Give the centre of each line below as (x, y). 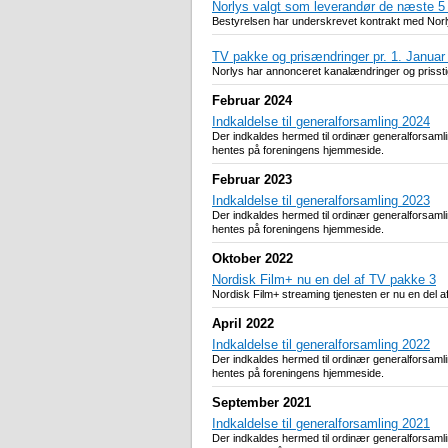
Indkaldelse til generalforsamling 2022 (321, 345)
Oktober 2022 (252, 259)
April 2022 (243, 324)
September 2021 (261, 403)
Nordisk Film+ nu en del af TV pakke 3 (324, 280)
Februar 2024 (252, 101)
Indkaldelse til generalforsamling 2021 (321, 424)
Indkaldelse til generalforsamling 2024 (321, 122)
